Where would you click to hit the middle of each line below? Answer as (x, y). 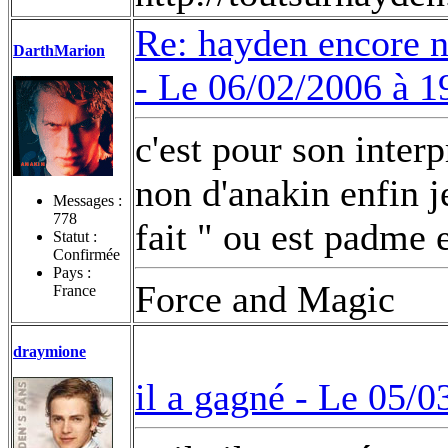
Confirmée (86, 254)
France (74, 290)
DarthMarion (59, 50)
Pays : (72, 272)
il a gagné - (226, 396)
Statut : (75, 236)
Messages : (87, 200)
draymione (49, 351)
